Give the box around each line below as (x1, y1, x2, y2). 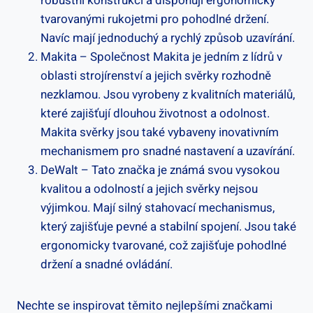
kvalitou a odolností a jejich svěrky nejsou (41, 180, 258, 198)
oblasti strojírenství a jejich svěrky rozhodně (41, 66, 271, 85)
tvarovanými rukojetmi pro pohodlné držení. (41, 10, 269, 28)
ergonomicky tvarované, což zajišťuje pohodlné (41, 236, 286, 254)
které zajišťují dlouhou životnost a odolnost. (41, 104, 270, 122)
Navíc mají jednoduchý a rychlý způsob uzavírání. (41, 29, 295, 47)
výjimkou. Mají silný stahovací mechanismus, (41, 198, 275, 217)
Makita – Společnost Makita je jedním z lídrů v (41, 48, 282, 66)
